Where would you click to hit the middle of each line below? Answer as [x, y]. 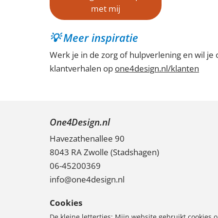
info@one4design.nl [87, 179]
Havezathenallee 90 [87, 138]
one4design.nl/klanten [157, 68]
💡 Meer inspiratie [94, 37]
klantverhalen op [82, 68]
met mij [106, 8]
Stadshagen [135, 152]
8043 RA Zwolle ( [81, 152]
